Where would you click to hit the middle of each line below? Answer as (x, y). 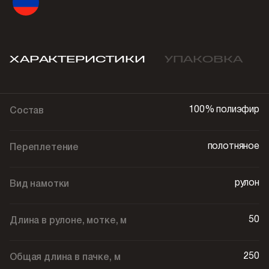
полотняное (233, 147)
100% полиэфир (224, 110)
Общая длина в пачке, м (65, 258)
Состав (27, 111)
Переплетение (44, 148)
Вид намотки (40, 184)
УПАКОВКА (203, 59)
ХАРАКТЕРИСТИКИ (77, 59)
